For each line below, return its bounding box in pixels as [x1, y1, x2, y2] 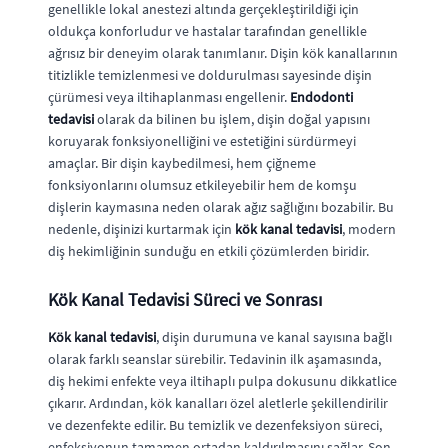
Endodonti [290, 88, 353, 106]
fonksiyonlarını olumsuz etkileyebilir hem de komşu [48, 176, 357, 194]
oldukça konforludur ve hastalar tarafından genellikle [48, 22, 367, 40]
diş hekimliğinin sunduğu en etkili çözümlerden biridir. [48, 242, 369, 260]
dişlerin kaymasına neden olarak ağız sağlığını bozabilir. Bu [48, 198, 394, 216]
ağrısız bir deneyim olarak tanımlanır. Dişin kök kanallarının [48, 44, 398, 62]
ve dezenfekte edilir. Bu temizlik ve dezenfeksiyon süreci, [48, 416, 382, 434]
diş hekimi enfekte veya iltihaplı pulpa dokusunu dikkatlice [48, 372, 397, 390]
